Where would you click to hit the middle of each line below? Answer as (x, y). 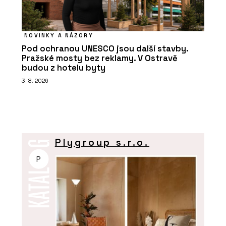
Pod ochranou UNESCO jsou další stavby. (105, 48)
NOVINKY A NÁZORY (59, 35)
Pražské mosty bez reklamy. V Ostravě (100, 58)
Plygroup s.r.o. (102, 143)
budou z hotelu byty (64, 68)
